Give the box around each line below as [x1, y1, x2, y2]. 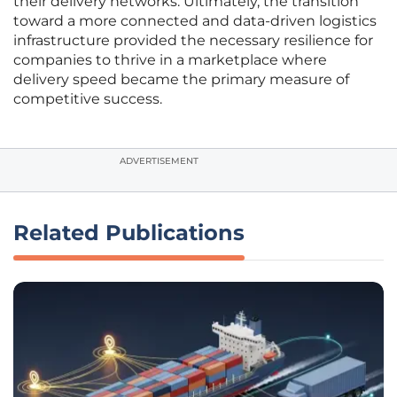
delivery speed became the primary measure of [13, 71, 349, 89]
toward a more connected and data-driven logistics [13, 12, 377, 30]
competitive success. [13, 90, 162, 108]
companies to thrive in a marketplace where [13, 51, 327, 69]
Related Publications [13, 220, 245, 246]
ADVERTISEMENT [120, 155, 198, 167]
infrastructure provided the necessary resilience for [13, 32, 373, 50]
